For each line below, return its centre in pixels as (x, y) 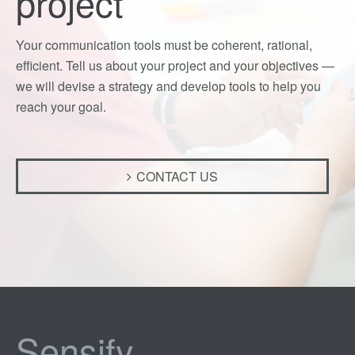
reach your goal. (61, 107)
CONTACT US (177, 176)
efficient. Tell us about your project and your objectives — (175, 65)
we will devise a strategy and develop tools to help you (168, 86)
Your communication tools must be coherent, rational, (164, 45)
